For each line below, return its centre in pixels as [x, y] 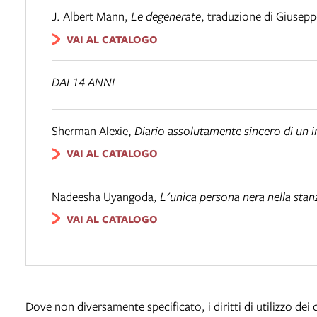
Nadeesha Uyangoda [103, 196]
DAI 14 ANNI [83, 82]
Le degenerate [166, 16]
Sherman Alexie [90, 131]
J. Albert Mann [88, 16]
